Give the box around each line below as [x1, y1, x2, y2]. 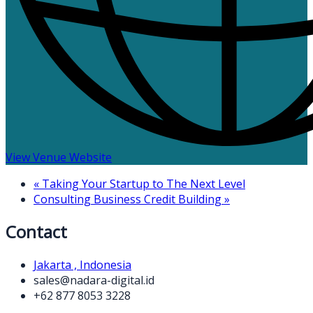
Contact [6, 220, 67, 244]
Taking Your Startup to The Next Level [39, 175, 245, 191]
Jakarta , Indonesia [34, 257, 131, 273]
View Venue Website [6, 149, 112, 165]
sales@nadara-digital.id [34, 272, 154, 289]
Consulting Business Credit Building [34, 191, 224, 207]
